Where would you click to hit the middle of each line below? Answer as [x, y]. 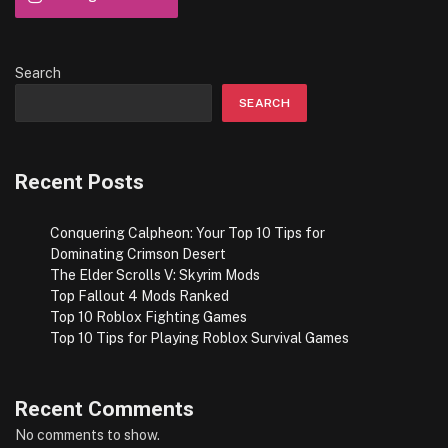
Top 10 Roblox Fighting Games [148, 317]
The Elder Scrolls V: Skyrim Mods [155, 275]
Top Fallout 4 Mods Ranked [139, 296]
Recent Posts [79, 182]
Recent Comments [104, 409]
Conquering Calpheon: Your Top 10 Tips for [187, 233]
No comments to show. [87, 435]
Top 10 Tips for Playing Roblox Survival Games [199, 338]
